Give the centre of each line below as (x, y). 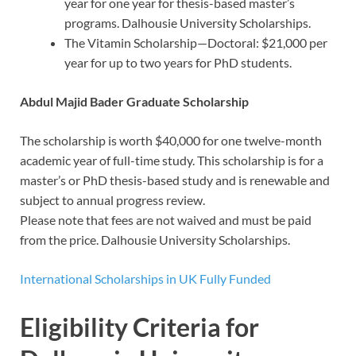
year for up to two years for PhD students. (178, 62)
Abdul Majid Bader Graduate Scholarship (134, 101)
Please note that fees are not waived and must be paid (166, 219)
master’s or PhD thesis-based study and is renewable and (175, 180)
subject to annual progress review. (112, 199)
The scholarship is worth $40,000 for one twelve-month (171, 140)
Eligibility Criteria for (139, 327)
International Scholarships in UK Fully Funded (145, 278)
